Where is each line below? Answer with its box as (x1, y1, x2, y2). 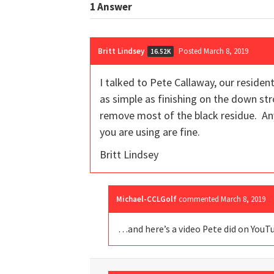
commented (179, 193, 221, 204)
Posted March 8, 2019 (179, 45, 248, 56)
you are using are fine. (100, 124, 200, 139)
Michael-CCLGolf (116, 193, 177, 204)
